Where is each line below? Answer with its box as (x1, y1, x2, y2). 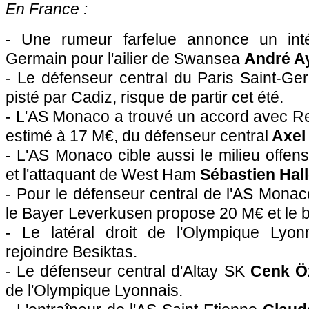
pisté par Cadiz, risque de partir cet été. (6, 88, 283, 106)
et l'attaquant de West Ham (6, 166, 200, 183)
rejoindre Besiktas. (6, 243, 137, 261)
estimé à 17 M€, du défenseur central (6, 127, 268, 145)
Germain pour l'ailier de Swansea (6, 50, 244, 68)
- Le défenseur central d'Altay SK (6, 262, 250, 280)
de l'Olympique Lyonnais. (6, 281, 183, 299)
